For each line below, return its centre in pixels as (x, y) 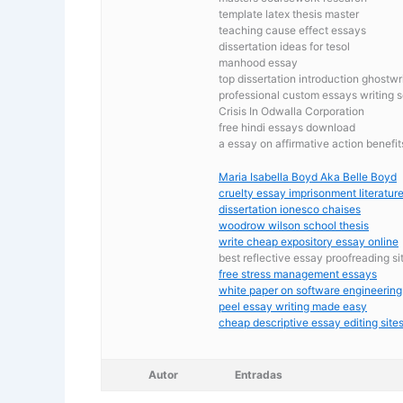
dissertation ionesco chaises (290, 209)
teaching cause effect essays (292, 30)
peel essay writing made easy (293, 306)
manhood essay (258, 62)
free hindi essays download (287, 127)
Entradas (259, 375)
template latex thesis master (289, 13)
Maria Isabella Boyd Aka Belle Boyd (308, 176)
